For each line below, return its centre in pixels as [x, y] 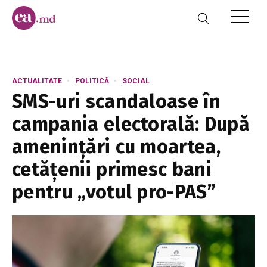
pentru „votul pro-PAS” [114, 192]
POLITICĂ [92, 81]
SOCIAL [136, 81]
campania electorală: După [131, 124]
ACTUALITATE [37, 81]
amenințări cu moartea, [117, 147]
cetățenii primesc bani [112, 169]
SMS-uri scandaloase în [117, 101]
